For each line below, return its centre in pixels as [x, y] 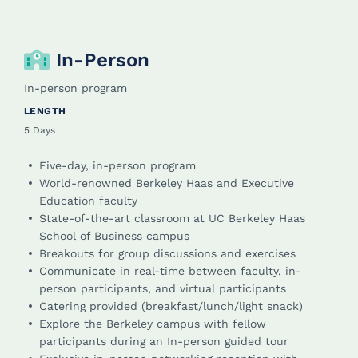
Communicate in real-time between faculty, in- [170, 271]
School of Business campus [114, 236]
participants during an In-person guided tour [164, 342]
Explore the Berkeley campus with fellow [153, 324]
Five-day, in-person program [117, 166]
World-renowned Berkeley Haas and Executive [167, 183]
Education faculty [88, 201]
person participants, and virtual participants [163, 289]
